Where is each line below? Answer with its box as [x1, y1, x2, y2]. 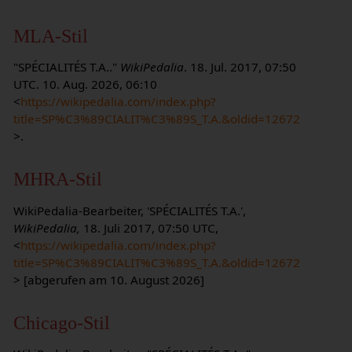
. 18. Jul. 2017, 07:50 [183, 58, 296, 75]
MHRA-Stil [13, 168, 102, 190]
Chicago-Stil [13, 311, 110, 333]
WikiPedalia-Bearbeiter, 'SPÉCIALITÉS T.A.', [13, 202, 246, 218]
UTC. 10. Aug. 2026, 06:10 [13, 75, 157, 92]
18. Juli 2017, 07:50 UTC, [79, 219, 218, 236]
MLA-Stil [13, 24, 88, 46]
